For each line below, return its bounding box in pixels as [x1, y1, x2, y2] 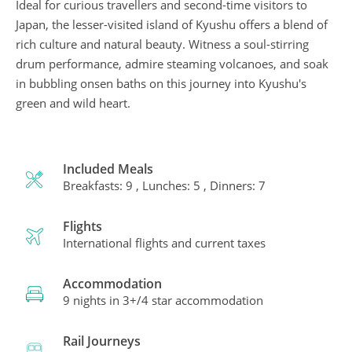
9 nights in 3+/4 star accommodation [63, 292, 263, 308]
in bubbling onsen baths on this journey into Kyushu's [16, 75, 306, 91]
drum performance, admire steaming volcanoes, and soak [16, 56, 328, 71]
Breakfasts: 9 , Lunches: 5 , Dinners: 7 [63, 178, 266, 193]
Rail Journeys [63, 332, 141, 350]
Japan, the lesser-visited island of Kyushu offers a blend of [16, 16, 328, 32]
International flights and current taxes [63, 235, 266, 251]
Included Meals [63, 160, 153, 178]
